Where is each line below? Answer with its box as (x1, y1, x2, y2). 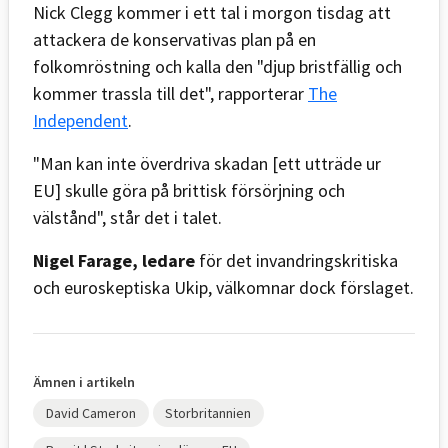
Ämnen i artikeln (33, 372, 135, 391)
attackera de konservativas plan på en (33, 27, 316, 51)
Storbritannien (165, 403, 252, 422)
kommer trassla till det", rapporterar (33, 81, 308, 105)
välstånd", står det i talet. (33, 205, 222, 229)
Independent (33, 108, 128, 132)
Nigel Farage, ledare (33, 248, 199, 272)
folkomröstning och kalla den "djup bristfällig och (33, 54, 402, 78)
